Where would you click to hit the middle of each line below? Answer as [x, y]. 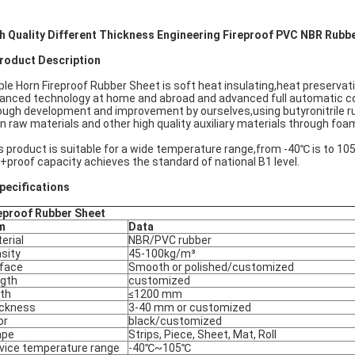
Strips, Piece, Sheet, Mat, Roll [202, 334]
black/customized [175, 321]
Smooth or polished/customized [211, 267]
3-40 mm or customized [190, 307]
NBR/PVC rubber [170, 240]
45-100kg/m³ [162, 254]
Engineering [189, 35]
